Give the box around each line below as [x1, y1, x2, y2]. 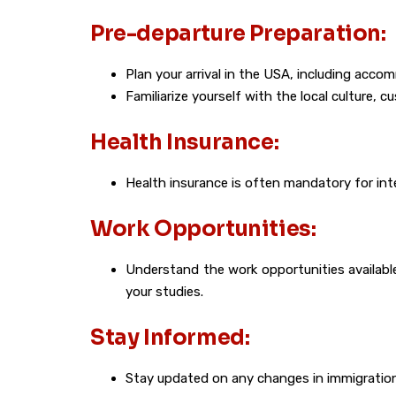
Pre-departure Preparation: [90, 20, 386, 47]
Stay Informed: [90, 324, 250, 351]
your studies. [126, 284, 203, 300]
